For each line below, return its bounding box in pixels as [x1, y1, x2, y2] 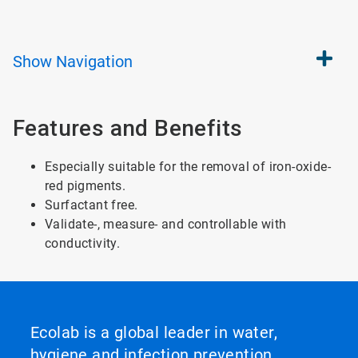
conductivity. [45, 236, 121, 251]
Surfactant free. [45, 197, 138, 213]
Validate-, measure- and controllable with [45, 217, 287, 232]
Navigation [56, 52, 133, 71]
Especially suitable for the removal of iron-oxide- [45, 159, 331, 174]
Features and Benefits [13, 115, 243, 141]
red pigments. [45, 178, 126, 193]
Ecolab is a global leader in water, [30, 323, 277, 342]
